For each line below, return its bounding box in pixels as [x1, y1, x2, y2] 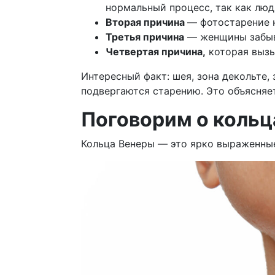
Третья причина [106, 31, 184, 44]
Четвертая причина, [106, 45, 206, 58]
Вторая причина [106, 16, 187, 29]
